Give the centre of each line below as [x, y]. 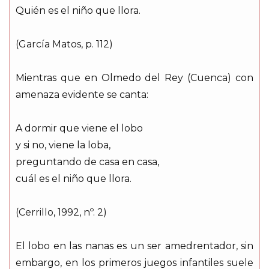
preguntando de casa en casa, [87, 162]
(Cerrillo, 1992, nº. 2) [61, 212]
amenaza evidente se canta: [82, 94]
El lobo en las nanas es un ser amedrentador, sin [134, 246]
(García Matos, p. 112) [64, 44]
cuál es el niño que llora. [74, 178]
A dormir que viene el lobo [79, 128]
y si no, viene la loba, [63, 145]
